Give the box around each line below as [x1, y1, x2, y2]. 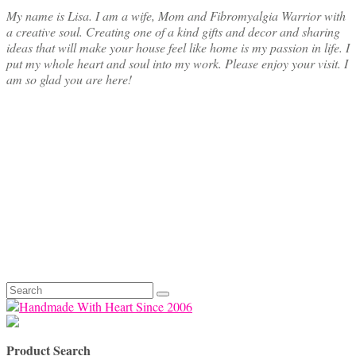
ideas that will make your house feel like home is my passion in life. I [6, 39, 350, 56]
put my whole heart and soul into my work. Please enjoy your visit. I [6, 55, 348, 72]
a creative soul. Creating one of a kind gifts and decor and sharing [6, 23, 340, 41]
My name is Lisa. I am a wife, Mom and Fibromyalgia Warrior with [6, 7, 346, 25]
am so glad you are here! [6, 71, 132, 88]
